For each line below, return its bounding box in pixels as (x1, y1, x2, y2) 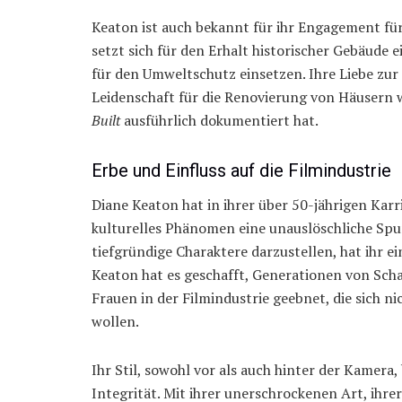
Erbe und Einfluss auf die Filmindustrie (92, 160, 391, 182)
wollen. (92, 311, 139, 332)
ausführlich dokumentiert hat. (120, 110, 319, 131)
